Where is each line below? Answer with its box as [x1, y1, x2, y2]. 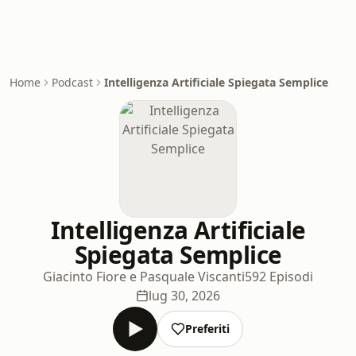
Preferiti [185, 321, 230, 336]
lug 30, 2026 [149, 287, 220, 304]
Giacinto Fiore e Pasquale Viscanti [43, 268, 245, 285]
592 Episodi [245, 268, 313, 285]
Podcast [52, 75, 93, 90]
